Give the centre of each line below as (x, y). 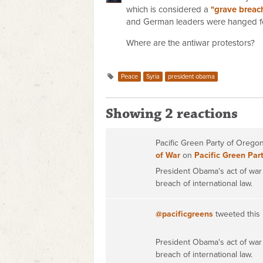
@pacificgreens (184, 214)
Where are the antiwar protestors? (190, 43)
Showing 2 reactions (172, 114)
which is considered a (168, 9)
